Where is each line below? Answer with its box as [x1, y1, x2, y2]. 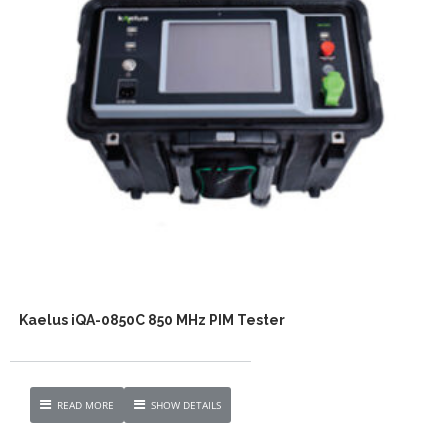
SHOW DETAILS [151, 397, 221, 412]
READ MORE [57, 397, 114, 412]
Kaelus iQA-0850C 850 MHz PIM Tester [18, 311, 285, 328]
